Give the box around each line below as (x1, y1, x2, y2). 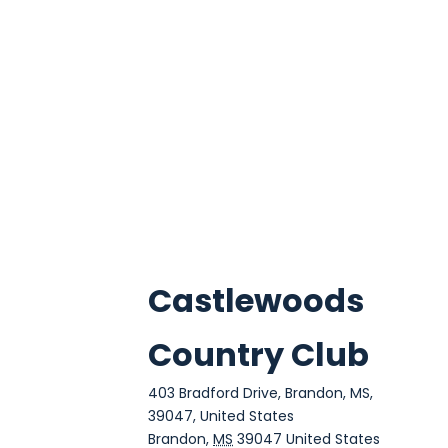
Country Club (148, 332, 369, 377)
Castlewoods (148, 278, 364, 323)
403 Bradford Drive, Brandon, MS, (148, 383, 373, 403)
